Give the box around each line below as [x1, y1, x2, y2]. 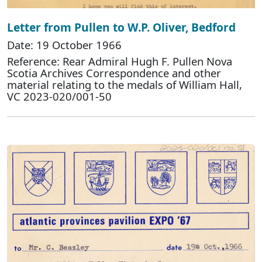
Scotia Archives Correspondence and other [7, 65, 221, 80]
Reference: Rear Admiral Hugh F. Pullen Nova [7, 53, 232, 68]
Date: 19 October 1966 [7, 37, 122, 52]
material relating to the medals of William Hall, [7, 77, 242, 92]
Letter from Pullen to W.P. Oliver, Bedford [7, 19, 236, 35]
